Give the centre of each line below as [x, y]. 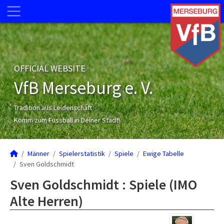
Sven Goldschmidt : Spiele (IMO [103, 184]
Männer [38, 153]
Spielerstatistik [82, 153]
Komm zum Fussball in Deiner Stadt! [67, 120]
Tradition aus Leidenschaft [53, 107]
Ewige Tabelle [163, 153]
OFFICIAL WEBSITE [50, 68]
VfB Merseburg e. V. [83, 88]
